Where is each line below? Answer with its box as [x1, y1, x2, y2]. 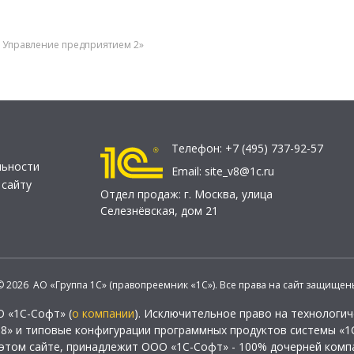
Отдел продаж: [100, 186, 184, 201]
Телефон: [171, 141, 225, 156]
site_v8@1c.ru [205, 164, 274, 179]
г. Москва [184, 186, 235, 201]
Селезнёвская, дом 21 [100, 203, 218, 218]
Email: [171, 164, 205, 179]
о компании [72, 306, 134, 321]
